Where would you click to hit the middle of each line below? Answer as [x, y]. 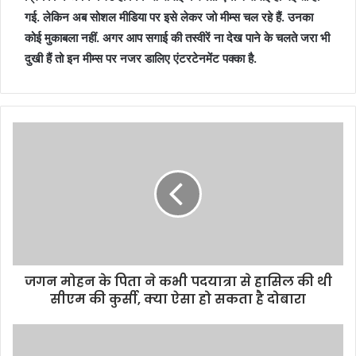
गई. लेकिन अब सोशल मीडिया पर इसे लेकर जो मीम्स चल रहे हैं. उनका [169, 17]
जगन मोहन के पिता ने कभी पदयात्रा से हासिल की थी [178, 282]
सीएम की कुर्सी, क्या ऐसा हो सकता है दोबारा [178, 299]
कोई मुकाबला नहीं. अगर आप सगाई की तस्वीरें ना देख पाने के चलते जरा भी [177, 38]
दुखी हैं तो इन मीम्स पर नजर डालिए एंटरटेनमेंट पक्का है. [141, 58]
